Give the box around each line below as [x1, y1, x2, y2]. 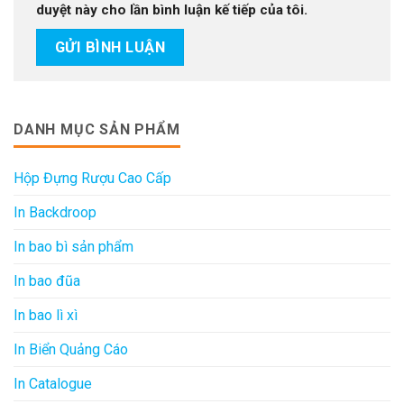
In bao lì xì [14, 306, 78, 324]
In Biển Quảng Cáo [14, 340, 128, 358]
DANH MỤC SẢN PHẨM [14, 120, 180, 138]
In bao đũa [14, 271, 80, 289]
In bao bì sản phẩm [14, 237, 133, 255]
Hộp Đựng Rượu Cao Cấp [14, 169, 171, 187]
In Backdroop [14, 203, 96, 221]
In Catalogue [14, 374, 92, 392]
